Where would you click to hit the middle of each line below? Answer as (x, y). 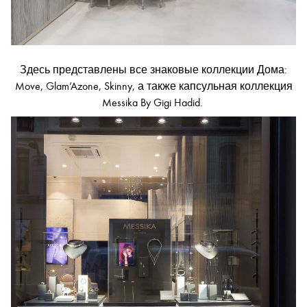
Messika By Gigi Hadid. (153, 102)
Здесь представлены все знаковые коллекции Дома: (153, 70)
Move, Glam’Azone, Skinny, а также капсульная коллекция (153, 86)
